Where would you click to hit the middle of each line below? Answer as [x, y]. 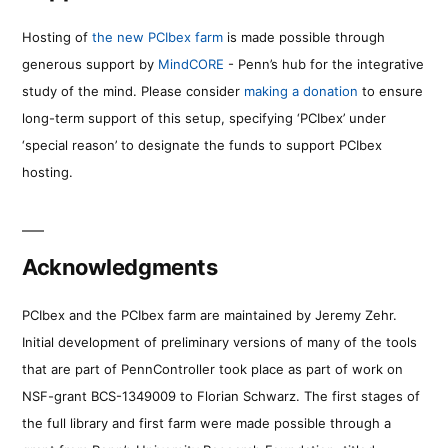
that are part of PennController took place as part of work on [212, 368]
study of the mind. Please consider [133, 90]
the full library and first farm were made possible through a [206, 422]
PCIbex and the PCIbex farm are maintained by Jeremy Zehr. [209, 314]
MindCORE [191, 63]
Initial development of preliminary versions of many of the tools [219, 341]
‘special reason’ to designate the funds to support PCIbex [202, 144]
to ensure [390, 90]
